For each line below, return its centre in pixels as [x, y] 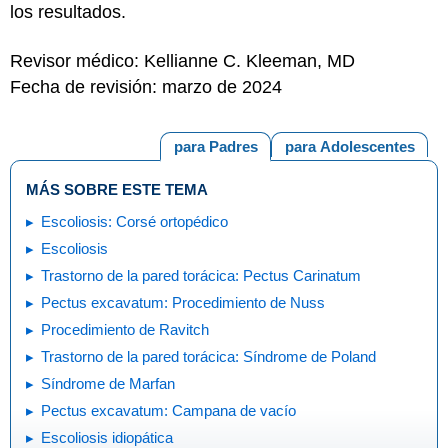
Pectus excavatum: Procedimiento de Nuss [183, 302]
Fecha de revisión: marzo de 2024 [146, 86]
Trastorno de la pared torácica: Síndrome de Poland [208, 356]
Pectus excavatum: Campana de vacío [168, 410]
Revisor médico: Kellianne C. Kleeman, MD [182, 60]
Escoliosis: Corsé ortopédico [134, 221]
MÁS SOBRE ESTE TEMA [117, 189]
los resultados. [68, 12]
